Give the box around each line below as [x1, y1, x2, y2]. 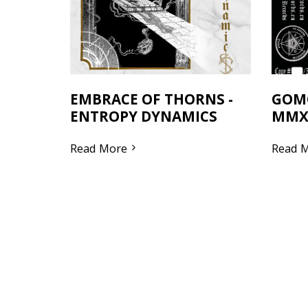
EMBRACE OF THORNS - [70, 89, 233, 109]
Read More [70, 140, 127, 156]
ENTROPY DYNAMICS [70, 106, 217, 126]
